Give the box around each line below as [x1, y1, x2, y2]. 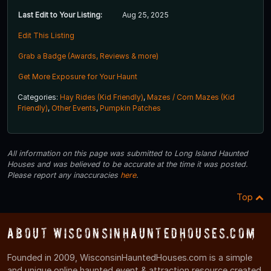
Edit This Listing [18, 30, 74, 40]
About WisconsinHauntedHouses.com [7, 224, 256, 241]
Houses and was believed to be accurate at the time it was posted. [7, 159, 248, 169]
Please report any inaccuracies [7, 170, 120, 180]
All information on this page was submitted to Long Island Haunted [7, 148, 248, 158]
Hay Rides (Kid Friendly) [60, 92, 143, 102]
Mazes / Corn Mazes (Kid [147, 92, 235, 102]
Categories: [18, 92, 60, 102]
